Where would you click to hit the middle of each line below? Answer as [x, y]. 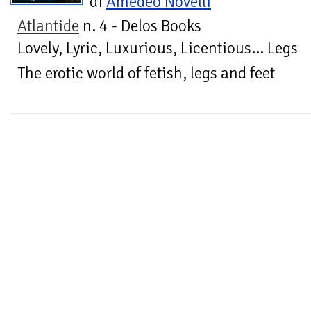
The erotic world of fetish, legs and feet [146, 74]
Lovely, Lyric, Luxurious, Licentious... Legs [158, 49]
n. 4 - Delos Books [140, 26]
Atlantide [48, 26]
